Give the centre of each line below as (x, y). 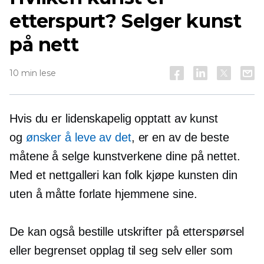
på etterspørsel (205, 232)
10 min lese (33, 73)
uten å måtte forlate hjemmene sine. (103, 194)
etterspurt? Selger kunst (126, 21)
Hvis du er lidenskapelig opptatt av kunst (114, 118)
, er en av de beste (180, 137)
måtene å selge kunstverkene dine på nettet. (125, 156)
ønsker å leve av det (78, 137)
